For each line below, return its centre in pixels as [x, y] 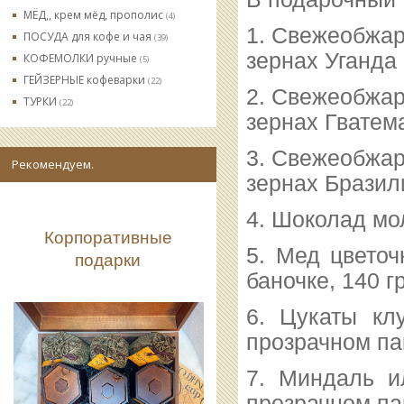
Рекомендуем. [53, 164]
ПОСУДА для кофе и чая [89, 37]
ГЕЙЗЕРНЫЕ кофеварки [86, 80]
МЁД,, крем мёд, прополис [95, 15]
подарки [108, 260]
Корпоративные [108, 238]
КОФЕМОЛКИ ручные [82, 58]
